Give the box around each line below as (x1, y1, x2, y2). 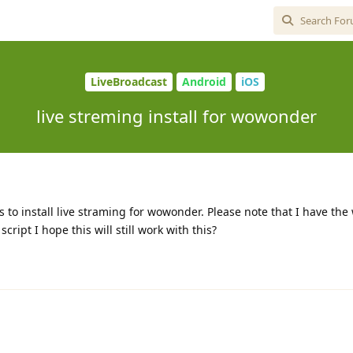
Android (181, 74, 226, 90)
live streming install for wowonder (36, 103, 317, 128)
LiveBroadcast (90, 74, 167, 90)
